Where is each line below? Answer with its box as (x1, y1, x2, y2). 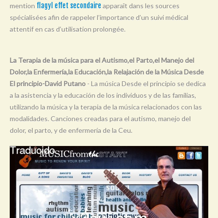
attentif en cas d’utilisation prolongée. (10, 24, 126, 33)
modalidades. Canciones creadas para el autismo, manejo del (10, 114, 191, 123)
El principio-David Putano (10, 79, 86, 88)
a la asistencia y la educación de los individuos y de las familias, (10, 91, 196, 99)
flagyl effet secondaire (36, 1, 101, 10)
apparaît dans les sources (101, 1, 180, 10)
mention (10, 1, 36, 10)
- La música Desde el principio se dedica (86, 79, 206, 88)
